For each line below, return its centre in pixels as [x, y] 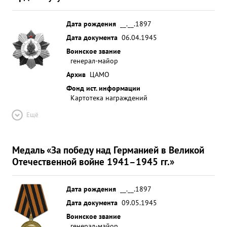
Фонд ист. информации [103, 88]
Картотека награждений [109, 98]
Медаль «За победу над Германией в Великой [108, 150]
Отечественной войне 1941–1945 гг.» [93, 161]
